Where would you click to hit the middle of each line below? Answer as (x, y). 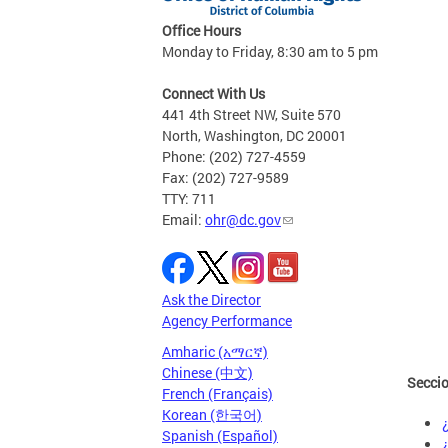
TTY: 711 (189, 198)
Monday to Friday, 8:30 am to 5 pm (270, 51)
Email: (183, 219)
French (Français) (217, 393)
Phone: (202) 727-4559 (234, 156)
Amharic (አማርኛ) (215, 351)
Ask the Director (211, 299)
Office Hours (201, 30)
